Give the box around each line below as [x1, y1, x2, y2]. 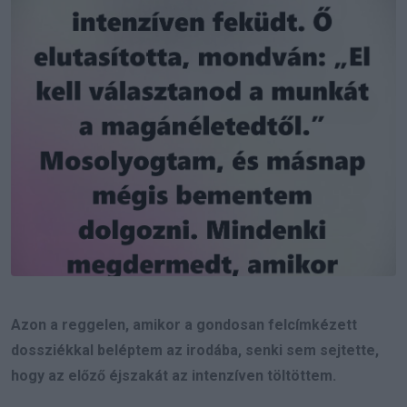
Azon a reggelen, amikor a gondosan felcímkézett [11, 315, 357, 333]
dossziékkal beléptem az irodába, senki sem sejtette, [11, 341, 379, 359]
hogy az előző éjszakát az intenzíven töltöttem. [11, 366, 336, 384]
